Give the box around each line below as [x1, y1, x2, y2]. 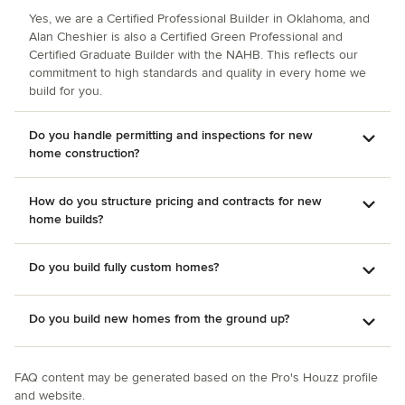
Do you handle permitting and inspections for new [29, 127, 313, 143]
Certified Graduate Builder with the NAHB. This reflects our [29, 47, 358, 62]
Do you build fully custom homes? [29, 259, 219, 275]
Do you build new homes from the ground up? [29, 311, 289, 326]
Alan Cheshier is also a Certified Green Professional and [29, 29, 343, 44]
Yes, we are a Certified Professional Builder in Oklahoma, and [29, 11, 370, 26]
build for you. [29, 83, 102, 99]
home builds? [29, 212, 103, 227]
